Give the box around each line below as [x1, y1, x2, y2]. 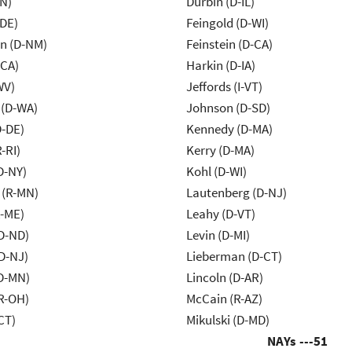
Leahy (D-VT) [185, 205, 255, 223]
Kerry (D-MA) [185, 141, 255, 159]
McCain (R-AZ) [185, 290, 262, 308]
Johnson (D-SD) [185, 99, 270, 117]
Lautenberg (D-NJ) [185, 184, 287, 202]
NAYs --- [267, 332, 314, 350]
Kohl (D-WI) [185, 163, 247, 181]
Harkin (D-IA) [185, 57, 255, 75]
